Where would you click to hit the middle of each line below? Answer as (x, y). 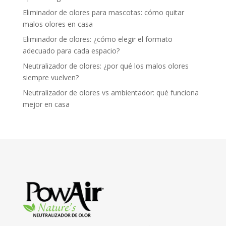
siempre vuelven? (50, 78)
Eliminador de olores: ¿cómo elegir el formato (97, 39)
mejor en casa (46, 104)
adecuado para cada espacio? (71, 51)
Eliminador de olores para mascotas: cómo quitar (103, 13)
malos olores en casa (58, 24)
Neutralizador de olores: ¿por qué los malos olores (105, 66)
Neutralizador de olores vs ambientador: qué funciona (110, 93)
